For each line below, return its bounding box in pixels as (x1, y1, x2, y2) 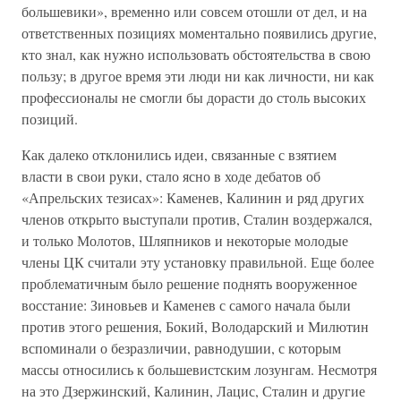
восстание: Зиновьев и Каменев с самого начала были (21, 295, 351, 314)
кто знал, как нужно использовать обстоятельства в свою (21, 45, 371, 64)
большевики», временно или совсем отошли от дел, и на (21, 2, 367, 21)
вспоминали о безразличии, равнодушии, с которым (21, 338, 341, 357)
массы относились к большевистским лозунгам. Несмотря (21, 360, 377, 379)
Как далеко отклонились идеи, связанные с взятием (21, 145, 337, 164)
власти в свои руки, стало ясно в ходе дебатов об (21, 166, 320, 185)
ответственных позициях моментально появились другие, (21, 23, 377, 42)
